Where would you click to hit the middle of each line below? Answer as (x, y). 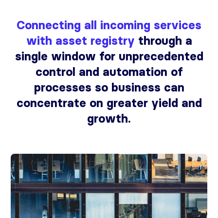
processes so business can (109, 87)
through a (165, 41)
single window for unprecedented (109, 56)
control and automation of (109, 72)
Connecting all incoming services (109, 25)
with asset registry (82, 41)
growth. (109, 118)
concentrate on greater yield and (109, 103)
